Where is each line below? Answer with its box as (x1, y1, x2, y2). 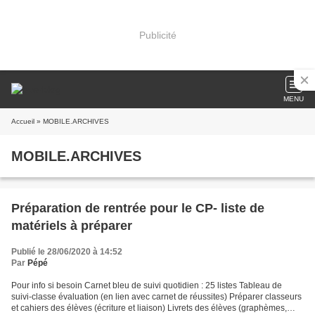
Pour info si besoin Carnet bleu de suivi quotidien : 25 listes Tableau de (11, 281, 282, 290)
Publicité (139, 29, 176, 41)
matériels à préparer (11, 219, 132, 233)
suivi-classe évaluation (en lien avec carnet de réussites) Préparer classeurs (11, 292, 302, 302)
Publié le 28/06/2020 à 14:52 (11, 247, 122, 257)
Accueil (11, 117, 34, 125)
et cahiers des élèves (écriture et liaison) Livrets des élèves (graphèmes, (11, 303, 287, 313)
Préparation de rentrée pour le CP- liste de (11, 201, 264, 215)
